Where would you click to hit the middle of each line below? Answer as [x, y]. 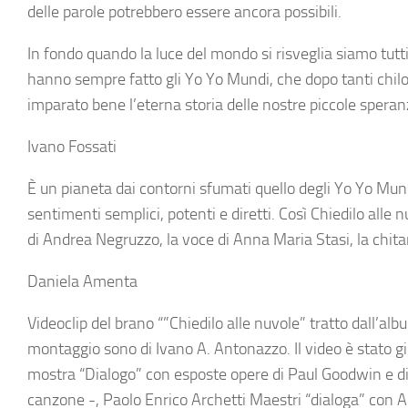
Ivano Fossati [72, 147]
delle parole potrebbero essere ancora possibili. [184, 12]
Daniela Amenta [82, 281]
